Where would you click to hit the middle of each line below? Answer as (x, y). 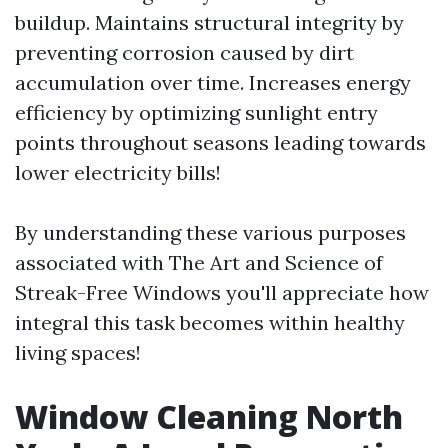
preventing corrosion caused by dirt (184, 52)
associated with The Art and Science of (199, 262)
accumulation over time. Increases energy (213, 82)
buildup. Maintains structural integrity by (209, 22)
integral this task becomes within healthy (210, 322)
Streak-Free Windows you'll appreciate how (222, 292)
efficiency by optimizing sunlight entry (196, 112)
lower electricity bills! (118, 172)
